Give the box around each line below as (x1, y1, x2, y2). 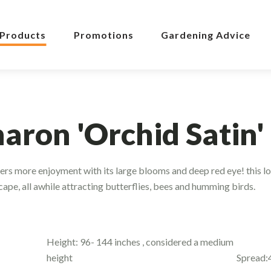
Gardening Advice (161, 29, 251, 41)
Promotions (73, 29, 134, 41)
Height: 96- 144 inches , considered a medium (47, 235, 234, 247)
